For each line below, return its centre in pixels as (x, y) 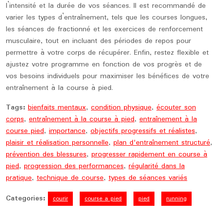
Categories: (25, 198)
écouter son (176, 108)
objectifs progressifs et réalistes (143, 131)
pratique (19, 178)
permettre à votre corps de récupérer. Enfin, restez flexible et (107, 53)
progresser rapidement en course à (149, 154)
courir (60, 199)
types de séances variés (148, 178)
